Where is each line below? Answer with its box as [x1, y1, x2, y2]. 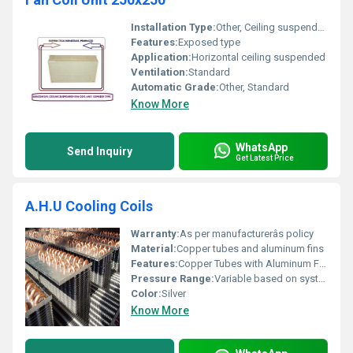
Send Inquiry [67, 145, 132, 158]
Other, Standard [219, 81, 289, 93]
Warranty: [131, 228, 180, 240]
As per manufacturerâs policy [180, 228, 314, 240]
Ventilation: [131, 66, 188, 78]
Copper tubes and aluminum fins [176, 243, 324, 255]
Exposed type [178, 36, 240, 48]
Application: [131, 51, 191, 63]
